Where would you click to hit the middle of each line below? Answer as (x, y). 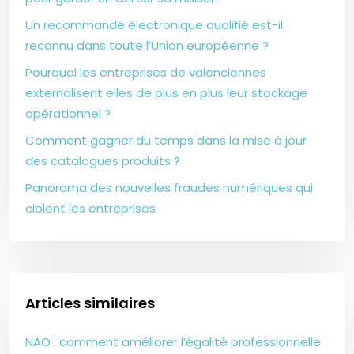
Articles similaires (90, 303)
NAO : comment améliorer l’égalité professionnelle (173, 342)
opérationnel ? (68, 113)
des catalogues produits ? (103, 160)
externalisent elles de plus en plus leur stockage (166, 92)
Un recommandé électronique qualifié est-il (154, 24)
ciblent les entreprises (90, 208)
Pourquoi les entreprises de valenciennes (146, 72)
